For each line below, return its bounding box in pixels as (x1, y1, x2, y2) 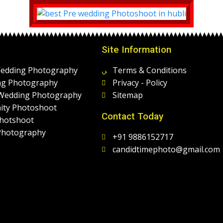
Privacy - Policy (112, 77, 168, 89)
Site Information (101, 44, 171, 56)
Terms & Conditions (112, 65, 187, 76)
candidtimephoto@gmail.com (112, 144, 221, 155)
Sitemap (112, 90, 143, 101)
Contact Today (101, 111, 163, 122)
